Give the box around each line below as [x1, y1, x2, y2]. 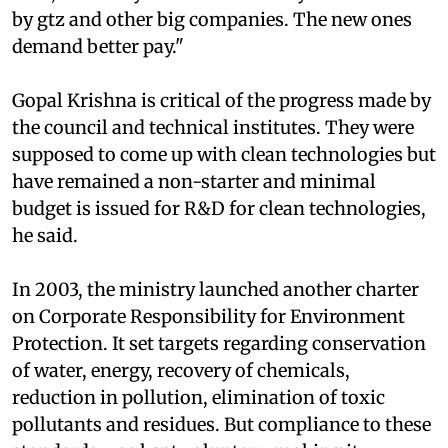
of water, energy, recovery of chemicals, [12, 398, 350, 422]
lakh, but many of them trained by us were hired [12, 20, 426, 44]
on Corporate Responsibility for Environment [12, 344, 405, 368]
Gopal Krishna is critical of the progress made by [12, 128, 431, 152]
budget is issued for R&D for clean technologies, [12, 236, 426, 260]
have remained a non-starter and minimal [12, 209, 376, 233]
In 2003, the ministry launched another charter [12, 317, 419, 341]
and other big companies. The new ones [65, 47, 412, 71]
